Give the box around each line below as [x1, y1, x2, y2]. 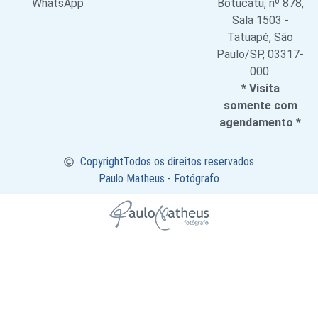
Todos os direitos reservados [123, 155, 254, 169]
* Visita [241, 82, 280, 96]
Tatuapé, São [227, 31, 294, 45]
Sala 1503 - [231, 13, 289, 28]
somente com [223, 99, 297, 113]
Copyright [79, 155, 124, 169]
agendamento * [219, 116, 302, 130]
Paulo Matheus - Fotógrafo [99, 172, 219, 186]
